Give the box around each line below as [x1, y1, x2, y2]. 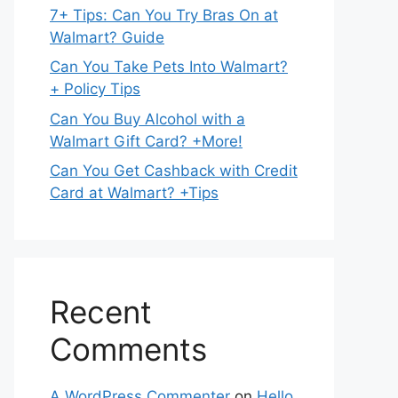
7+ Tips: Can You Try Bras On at [50, 5, 278, 24]
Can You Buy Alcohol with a [50, 109, 245, 128]
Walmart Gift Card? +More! [50, 131, 243, 150]
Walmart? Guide [50, 28, 164, 46]
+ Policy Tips [50, 80, 140, 98]
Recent [50, 293, 152, 330]
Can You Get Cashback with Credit [50, 162, 298, 179]
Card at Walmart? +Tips [50, 184, 219, 202]
